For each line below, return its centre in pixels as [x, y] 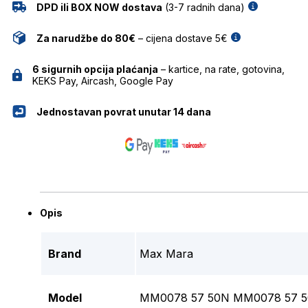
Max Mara [166, 254]
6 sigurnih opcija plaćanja [95, 69]
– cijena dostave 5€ [181, 38]
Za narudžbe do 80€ [86, 38]
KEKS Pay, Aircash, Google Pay [102, 80]
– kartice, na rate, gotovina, [221, 69]
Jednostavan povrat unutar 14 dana [124, 111]
